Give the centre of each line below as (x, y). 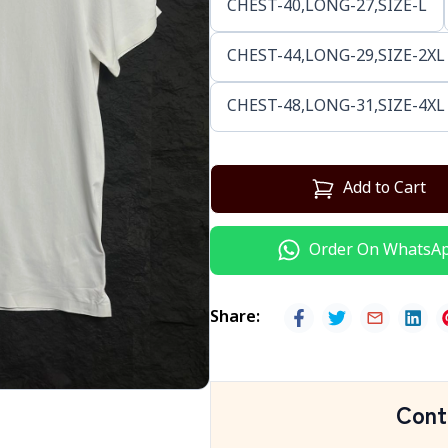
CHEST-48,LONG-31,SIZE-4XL (336, 107)
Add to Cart (384, 189)
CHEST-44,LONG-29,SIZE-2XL (336, 57)
